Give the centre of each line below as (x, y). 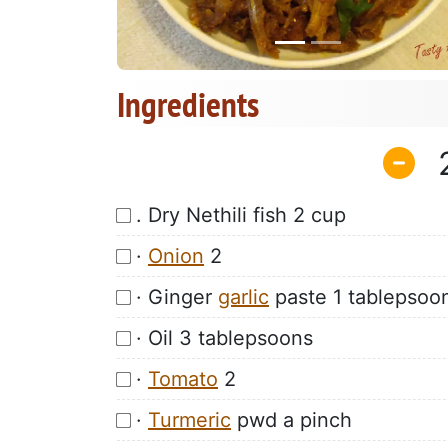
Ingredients (188, 104)
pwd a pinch (291, 419)
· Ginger (177, 296)
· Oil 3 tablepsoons (224, 337)
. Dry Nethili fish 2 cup (241, 214)
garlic (243, 296)
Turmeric (189, 419)
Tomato (183, 378)
